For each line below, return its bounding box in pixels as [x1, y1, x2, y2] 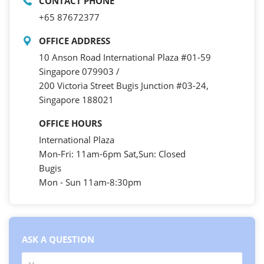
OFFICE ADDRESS [39, 35, 110, 47]
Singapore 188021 [39, 94, 114, 106]
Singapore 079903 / [39, 65, 120, 78]
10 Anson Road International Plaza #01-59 [39, 51, 211, 64]
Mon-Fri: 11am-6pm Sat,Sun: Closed [39, 148, 186, 160]
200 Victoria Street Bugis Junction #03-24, [39, 80, 209, 92]
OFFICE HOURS [39, 117, 102, 130]
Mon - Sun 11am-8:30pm [39, 176, 141, 189]
